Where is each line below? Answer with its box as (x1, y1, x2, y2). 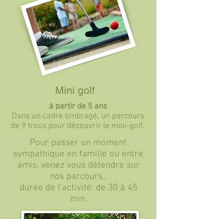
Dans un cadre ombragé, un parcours (11, 111, 144, 121)
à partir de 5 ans (48, 102, 107, 111)
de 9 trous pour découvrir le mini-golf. (11, 121, 145, 131)
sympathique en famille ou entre (13, 149, 143, 160)
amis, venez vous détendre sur (17, 160, 140, 171)
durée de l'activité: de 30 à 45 (19, 182, 137, 194)
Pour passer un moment (30, 137, 127, 149)
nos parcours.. (50, 171, 107, 182)
